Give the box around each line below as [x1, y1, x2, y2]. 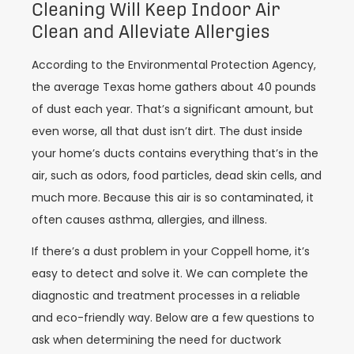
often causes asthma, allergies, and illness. [32, 211, 267, 228]
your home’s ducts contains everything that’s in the [32, 145, 318, 161]
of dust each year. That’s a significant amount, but [32, 100, 314, 117]
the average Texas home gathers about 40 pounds [32, 78, 316, 95]
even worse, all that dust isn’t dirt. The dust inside [32, 122, 303, 139]
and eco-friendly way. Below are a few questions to [32, 310, 314, 326]
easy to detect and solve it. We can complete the [32, 265, 308, 282]
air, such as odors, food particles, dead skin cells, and [32, 167, 322, 183]
